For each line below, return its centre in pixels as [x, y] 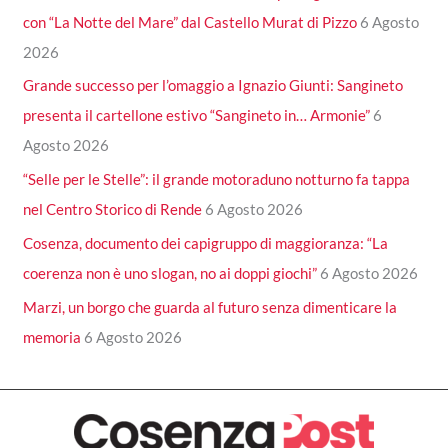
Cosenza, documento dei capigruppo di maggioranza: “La [206, 242]
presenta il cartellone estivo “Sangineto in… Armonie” [197, 115]
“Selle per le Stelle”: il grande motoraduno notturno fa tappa [217, 179]
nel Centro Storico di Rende [113, 209]
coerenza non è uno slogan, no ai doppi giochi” [170, 272]
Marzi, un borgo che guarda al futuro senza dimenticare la [210, 306]
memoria [52, 336]
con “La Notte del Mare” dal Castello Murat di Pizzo [190, 21]
